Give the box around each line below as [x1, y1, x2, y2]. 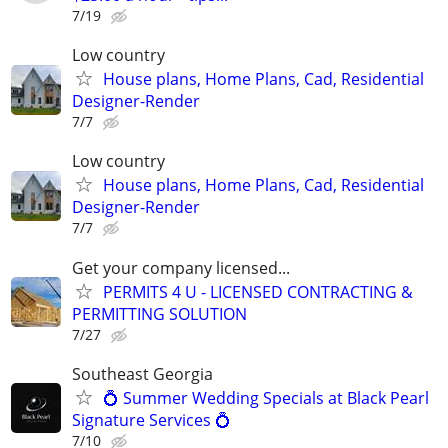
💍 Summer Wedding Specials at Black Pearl [103, 386, 429, 409]
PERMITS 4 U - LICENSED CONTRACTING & [103, 280, 413, 303]
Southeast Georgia [72, 362, 213, 385]
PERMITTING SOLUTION [72, 302, 247, 325]
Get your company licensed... [72, 256, 290, 279]
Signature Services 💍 [72, 408, 231, 431]
